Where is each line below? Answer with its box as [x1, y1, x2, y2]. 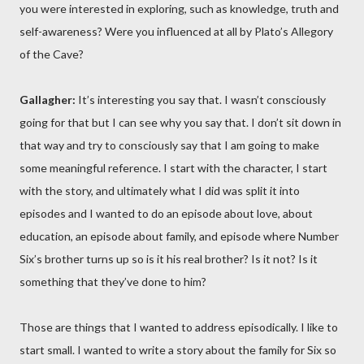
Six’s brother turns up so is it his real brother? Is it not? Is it [19, 252, 318, 266]
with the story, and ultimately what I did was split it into [19, 184, 300, 197]
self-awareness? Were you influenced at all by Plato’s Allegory [19, 24, 333, 38]
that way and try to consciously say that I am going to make [19, 138, 319, 152]
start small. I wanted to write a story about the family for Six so [19, 343, 336, 357]
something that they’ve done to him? [19, 275, 206, 288]
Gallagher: [19, 93, 76, 106]
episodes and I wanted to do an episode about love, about [19, 206, 313, 220]
